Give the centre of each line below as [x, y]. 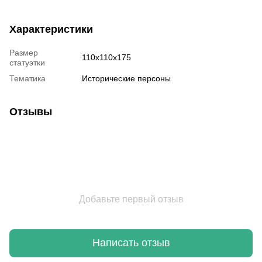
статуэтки [27, 62]
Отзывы [31, 111]
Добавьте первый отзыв [131, 199]
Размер [24, 52]
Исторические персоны [126, 78]
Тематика [27, 78]
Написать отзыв [131, 243]
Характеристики [51, 29]
